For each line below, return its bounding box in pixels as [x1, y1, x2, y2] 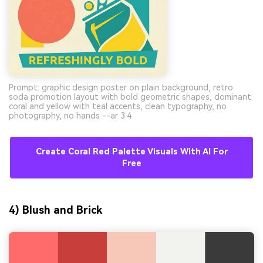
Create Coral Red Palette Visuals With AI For [35, 146, 228, 157]
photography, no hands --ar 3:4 [9, 110, 131, 120]
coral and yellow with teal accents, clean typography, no [9, 101, 227, 111]
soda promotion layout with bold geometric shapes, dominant [9, 92, 251, 102]
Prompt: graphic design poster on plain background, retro [9, 82, 233, 92]
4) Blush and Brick [9, 203, 102, 216]
